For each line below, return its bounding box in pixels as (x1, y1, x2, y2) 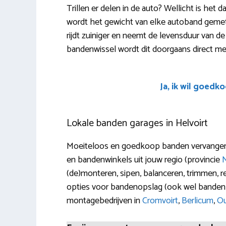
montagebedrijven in (67, 193, 142, 208)
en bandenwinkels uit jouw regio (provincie (67, 152, 222, 167)
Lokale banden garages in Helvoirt (67, 115, 208, 132)
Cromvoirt (142, 193, 178, 208)
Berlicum (182, 193, 213, 208)
